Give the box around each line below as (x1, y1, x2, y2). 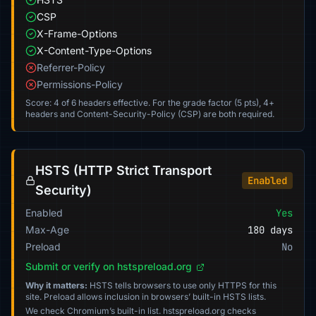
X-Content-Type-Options (37, 44, 152, 56)
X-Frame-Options (37, 28, 117, 39)
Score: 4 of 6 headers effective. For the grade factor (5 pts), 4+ (25, 97, 274, 108)
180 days (248, 224, 293, 236)
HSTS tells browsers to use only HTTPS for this (87, 280, 276, 291)
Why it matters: (25, 280, 87, 291)
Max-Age (25, 224, 69, 236)
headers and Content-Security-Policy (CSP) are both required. (25, 109, 274, 119)
